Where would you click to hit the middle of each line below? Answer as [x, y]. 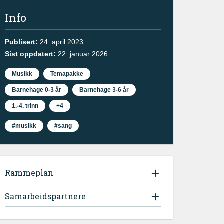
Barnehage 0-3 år [37, 90]
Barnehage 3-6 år [104, 90]
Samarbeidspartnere [45, 196]
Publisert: [22, 42]
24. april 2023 [62, 42]
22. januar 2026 [83, 54]
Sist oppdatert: [31, 54]
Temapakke [67, 74]
